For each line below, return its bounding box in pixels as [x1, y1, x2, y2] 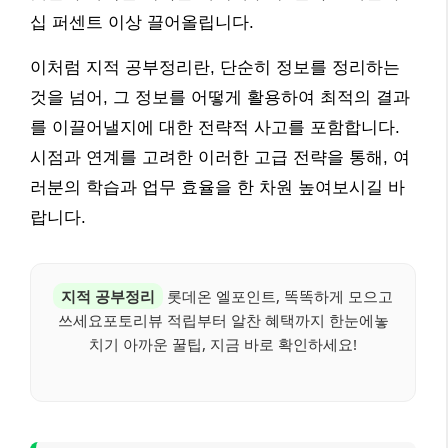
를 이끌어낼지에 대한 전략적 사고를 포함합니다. [30, 117, 400, 137]
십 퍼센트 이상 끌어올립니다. [30, 12, 254, 32]
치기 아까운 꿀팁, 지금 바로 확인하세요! [89, 333, 357, 354]
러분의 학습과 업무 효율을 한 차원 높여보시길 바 [30, 177, 405, 197]
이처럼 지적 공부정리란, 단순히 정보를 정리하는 [30, 57, 400, 77]
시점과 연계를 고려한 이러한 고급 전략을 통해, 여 [30, 147, 410, 167]
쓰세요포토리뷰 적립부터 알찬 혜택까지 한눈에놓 [57, 309, 389, 330]
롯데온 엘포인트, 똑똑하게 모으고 [163, 285, 393, 306]
